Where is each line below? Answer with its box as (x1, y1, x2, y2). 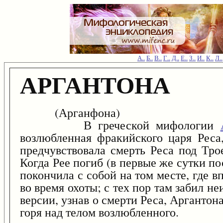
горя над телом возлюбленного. (20, 204, 179, 221)
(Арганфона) (20, 105, 120, 121)
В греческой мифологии (20, 117, 221, 133)
